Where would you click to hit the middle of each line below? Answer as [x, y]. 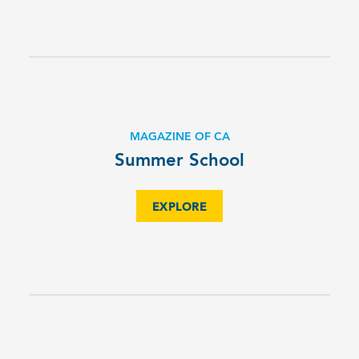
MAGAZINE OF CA [179, 137]
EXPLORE [179, 208]
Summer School [179, 161]
